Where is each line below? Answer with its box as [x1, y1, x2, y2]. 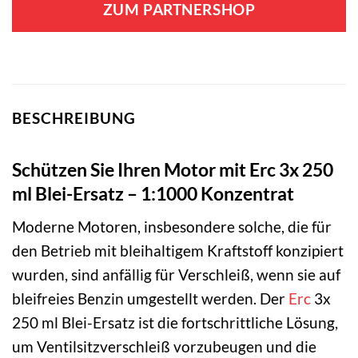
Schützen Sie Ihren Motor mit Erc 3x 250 [12, 158, 333, 181]
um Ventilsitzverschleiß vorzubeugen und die [12, 337, 316, 356]
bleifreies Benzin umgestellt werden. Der [12, 289, 288, 308]
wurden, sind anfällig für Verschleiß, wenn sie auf [12, 265, 340, 284]
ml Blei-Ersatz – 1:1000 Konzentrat [12, 182, 294, 205]
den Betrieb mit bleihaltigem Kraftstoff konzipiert [12, 241, 344, 261]
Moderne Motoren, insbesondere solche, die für [12, 217, 332, 237]
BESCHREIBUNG [12, 108, 136, 127]
